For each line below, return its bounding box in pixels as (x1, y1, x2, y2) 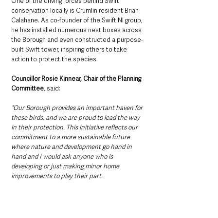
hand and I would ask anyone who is (11, 152, 114, 161)
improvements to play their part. (11, 171, 104, 180)
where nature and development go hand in (11, 142, 133, 151)
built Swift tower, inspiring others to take (11, 45, 128, 54)
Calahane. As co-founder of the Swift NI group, (11, 16, 144, 24)
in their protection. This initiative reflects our (11, 123, 139, 131)
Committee (11, 84, 44, 92)
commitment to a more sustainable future (11, 132, 131, 141)
